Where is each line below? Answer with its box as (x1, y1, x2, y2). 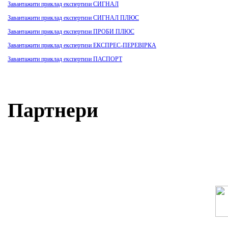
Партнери (8, 99, 98, 122)
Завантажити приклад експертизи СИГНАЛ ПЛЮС (8, 14, 139, 21)
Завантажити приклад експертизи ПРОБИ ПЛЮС (8, 28, 134, 36)
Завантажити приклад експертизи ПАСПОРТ (8, 55, 122, 63)
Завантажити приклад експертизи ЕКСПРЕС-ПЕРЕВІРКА (8, 42, 156, 49)
